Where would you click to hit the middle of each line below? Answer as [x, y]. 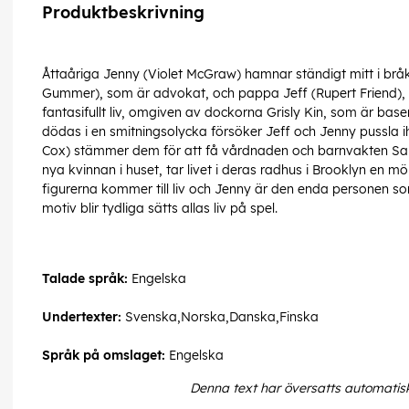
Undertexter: [82, 317]
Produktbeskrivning [123, 13]
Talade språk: [85, 279]
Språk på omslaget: [104, 356]
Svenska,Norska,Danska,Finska [220, 317]
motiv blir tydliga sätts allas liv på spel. [160, 209]
